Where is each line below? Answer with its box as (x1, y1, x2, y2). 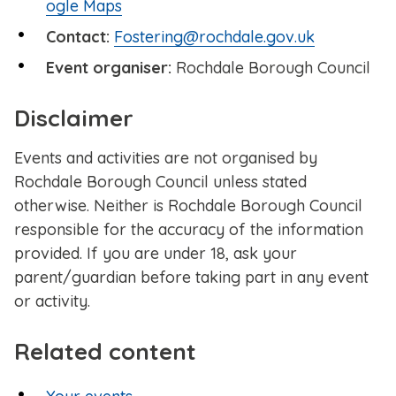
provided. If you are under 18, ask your (14, 243, 297, 264)
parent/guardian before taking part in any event (14, 267, 369, 288)
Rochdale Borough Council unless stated (14, 171, 307, 193)
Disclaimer (14, 103, 133, 133)
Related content (14, 337, 196, 367)
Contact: (46, 27, 110, 48)
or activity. (14, 291, 90, 312)
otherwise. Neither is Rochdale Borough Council (14, 195, 362, 217)
